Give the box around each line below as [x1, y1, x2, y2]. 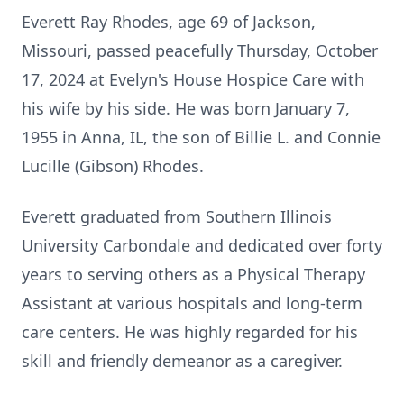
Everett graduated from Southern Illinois [22, 206, 332, 227]
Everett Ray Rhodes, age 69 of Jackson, [22, 11, 316, 32]
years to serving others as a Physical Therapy [22, 263, 365, 285]
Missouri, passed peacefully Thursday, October [22, 40, 378, 61]
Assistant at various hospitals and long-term [22, 292, 363, 314]
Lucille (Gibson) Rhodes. [22, 155, 204, 177]
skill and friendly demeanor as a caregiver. [22, 350, 343, 372]
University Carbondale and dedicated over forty [22, 234, 382, 256]
